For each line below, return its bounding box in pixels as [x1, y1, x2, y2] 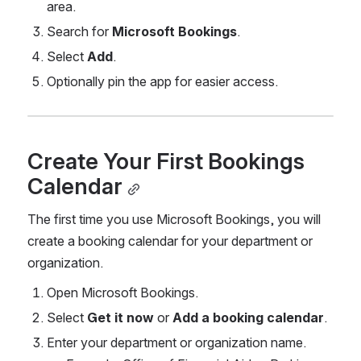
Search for [47, 23, 112, 40]
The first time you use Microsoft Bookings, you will [27, 210, 321, 227]
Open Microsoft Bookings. [47, 284, 198, 301]
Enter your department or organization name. [47, 334, 306, 351]
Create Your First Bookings [27, 147, 305, 175]
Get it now [87, 309, 154, 326]
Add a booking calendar [172, 309, 324, 326]
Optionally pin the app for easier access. [47, 73, 278, 90]
